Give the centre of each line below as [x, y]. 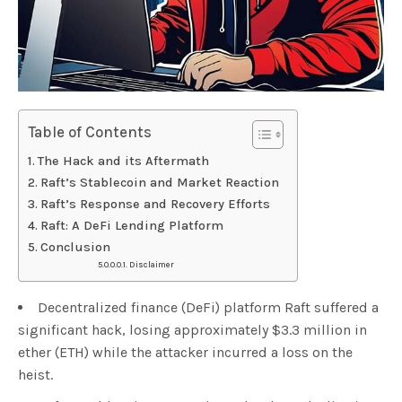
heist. [35, 375]
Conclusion [75, 248]
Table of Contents [90, 132]
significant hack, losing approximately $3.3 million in [192, 330]
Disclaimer [152, 265]
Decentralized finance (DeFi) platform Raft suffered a [208, 308]
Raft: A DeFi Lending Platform [131, 226]
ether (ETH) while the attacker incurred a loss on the [185, 353]
